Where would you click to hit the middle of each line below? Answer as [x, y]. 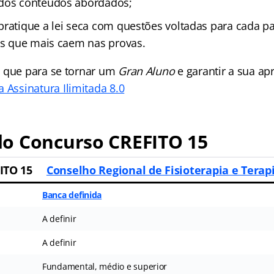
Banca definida [72, 195]
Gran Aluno [146, 71]
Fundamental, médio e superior [105, 266]
